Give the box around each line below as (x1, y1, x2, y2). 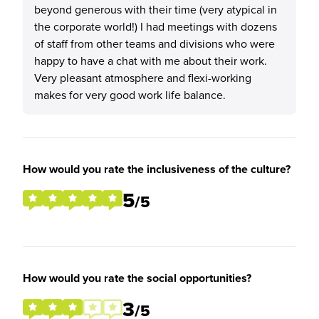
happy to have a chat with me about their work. (34, 53, 267, 68)
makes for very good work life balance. (34, 87, 226, 103)
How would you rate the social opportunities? (23, 270, 251, 286)
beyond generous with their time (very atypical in (34, 1, 277, 17)
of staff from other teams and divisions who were (34, 36, 275, 51)
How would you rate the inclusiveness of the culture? (23, 161, 291, 177)
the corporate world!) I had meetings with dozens (34, 19, 277, 34)
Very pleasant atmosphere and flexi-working (34, 70, 251, 85)
